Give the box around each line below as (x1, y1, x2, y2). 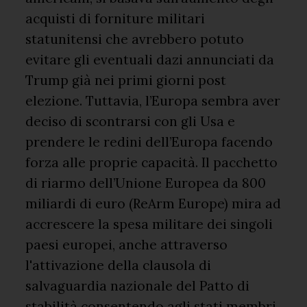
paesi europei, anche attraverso (25, 236, 228, 253)
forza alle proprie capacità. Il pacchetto (25, 153, 278, 171)
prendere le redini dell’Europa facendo (25, 133, 273, 150)
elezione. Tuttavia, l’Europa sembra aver (25, 92, 281, 109)
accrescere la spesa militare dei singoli (25, 215, 273, 232)
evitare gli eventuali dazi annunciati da (25, 51, 275, 68)
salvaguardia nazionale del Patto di (25, 277, 250, 294)
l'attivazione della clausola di (25, 256, 212, 273)
